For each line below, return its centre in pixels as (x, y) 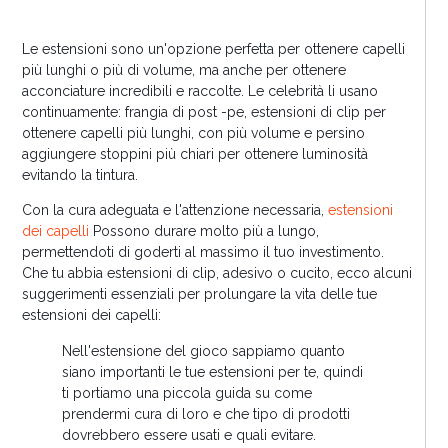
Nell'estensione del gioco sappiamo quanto (204, 350)
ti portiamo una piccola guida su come (187, 392)
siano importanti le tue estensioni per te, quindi (213, 371)
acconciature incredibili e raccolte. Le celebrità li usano (200, 90)
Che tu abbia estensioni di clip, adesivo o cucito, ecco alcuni (217, 273)
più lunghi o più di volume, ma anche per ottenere (184, 69)
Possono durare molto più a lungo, (204, 231)
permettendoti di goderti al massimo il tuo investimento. (203, 252)
